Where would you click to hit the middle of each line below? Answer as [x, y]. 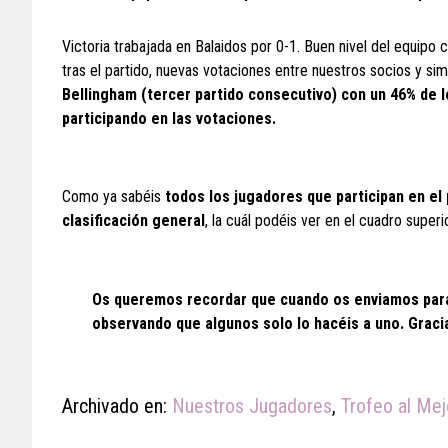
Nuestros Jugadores [252, 406]
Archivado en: [117, 406]
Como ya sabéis [113, 196]
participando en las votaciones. [169, 118]
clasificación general [133, 220]
